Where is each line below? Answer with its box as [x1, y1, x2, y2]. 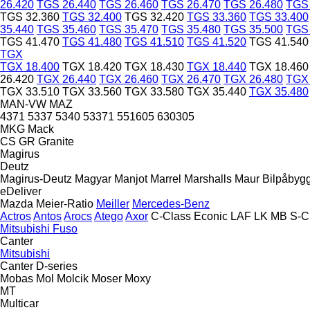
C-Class [151, 210, 191, 222]
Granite [38, 135, 74, 147]
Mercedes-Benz [132, 197, 210, 210]
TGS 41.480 [62, 35, 122, 48]
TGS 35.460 [37, 23, 96, 35]
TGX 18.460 [249, 60, 309, 73]
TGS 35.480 [161, 23, 221, 35]
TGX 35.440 [187, 85, 246, 98]
